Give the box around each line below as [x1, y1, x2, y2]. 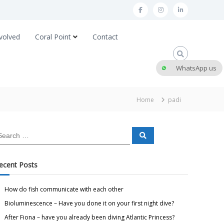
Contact [92, 32, 118, 41]
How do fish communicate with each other [4, 185, 124, 193]
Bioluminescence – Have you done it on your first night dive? [4, 199, 174, 207]
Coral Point [35, 32, 71, 41]
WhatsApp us [176, 63, 216, 72]
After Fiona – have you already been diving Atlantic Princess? [4, 213, 175, 221]
